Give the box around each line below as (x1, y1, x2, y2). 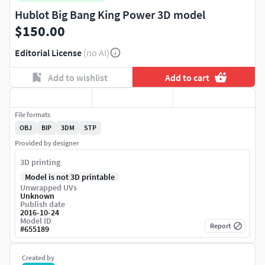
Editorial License (15, 47, 82, 59)
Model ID (20, 215, 51, 227)
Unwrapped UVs (20, 182, 77, 193)
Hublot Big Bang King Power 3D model (15, 7, 205, 22)
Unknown (20, 190, 54, 202)
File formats (15, 110, 50, 119)
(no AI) (83, 47, 109, 59)
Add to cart (165, 71, 210, 83)
